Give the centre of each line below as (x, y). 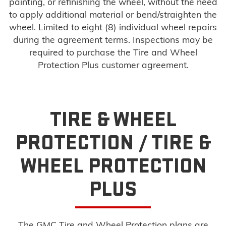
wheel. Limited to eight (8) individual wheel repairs (113, 27)
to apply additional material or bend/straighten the (113, 14)
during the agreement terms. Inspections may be (113, 40)
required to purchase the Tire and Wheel (113, 52)
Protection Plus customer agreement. (113, 65)
